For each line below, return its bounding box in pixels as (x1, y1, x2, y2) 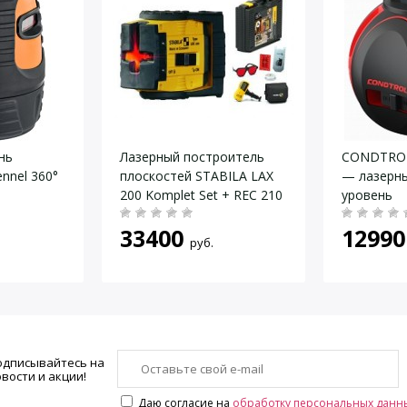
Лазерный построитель (120, 148, 264, 165)
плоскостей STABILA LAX (120, 167, 273, 184)
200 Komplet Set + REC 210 (120, 186, 283, 203)
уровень (342, 186, 392, 203)
